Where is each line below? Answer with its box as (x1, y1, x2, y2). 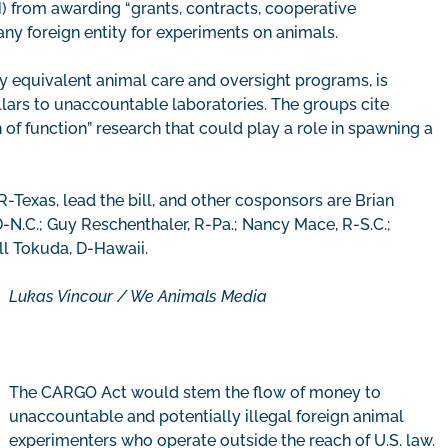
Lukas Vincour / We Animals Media (9, 287, 267, 307)
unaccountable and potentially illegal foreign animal (9, 407, 404, 427)
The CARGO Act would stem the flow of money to (9, 383, 381, 403)
